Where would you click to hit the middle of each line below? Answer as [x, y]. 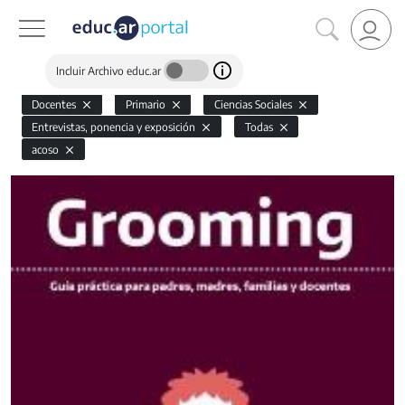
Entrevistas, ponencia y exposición [115, 127]
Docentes [56, 104]
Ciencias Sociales [254, 104]
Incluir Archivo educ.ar [110, 71]
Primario [146, 104]
